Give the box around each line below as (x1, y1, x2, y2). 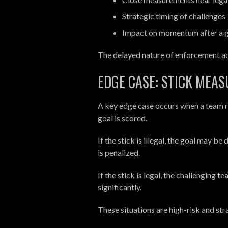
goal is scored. (98, 112, 147, 123)
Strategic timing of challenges (122, 11, 225, 21)
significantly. (98, 182, 141, 192)
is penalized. (98, 147, 140, 157)
